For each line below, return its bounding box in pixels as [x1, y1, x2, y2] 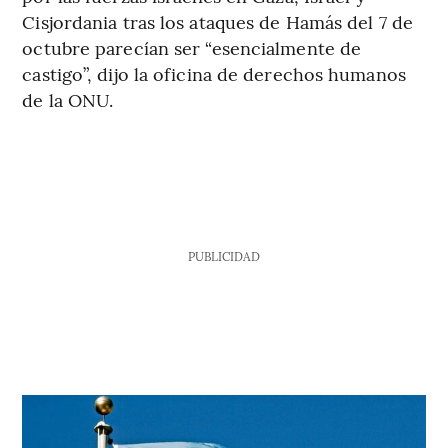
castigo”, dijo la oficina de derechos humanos [22, 60, 406, 86]
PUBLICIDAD [187, 247, 260, 264]
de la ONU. [22, 86, 114, 112]
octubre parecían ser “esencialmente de [22, 34, 362, 60]
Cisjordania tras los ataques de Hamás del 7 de [22, 8, 413, 34]
